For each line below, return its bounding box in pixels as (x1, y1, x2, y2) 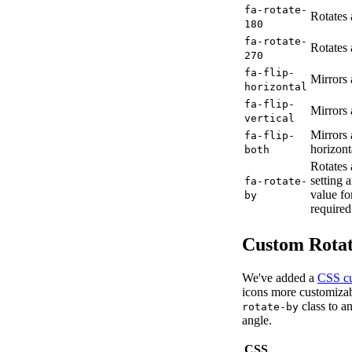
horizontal (244, 80, 307, 93)
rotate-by (242, 300, 299, 313)
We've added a (242, 270, 317, 284)
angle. (242, 313, 272, 327)
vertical (244, 112, 295, 124)
